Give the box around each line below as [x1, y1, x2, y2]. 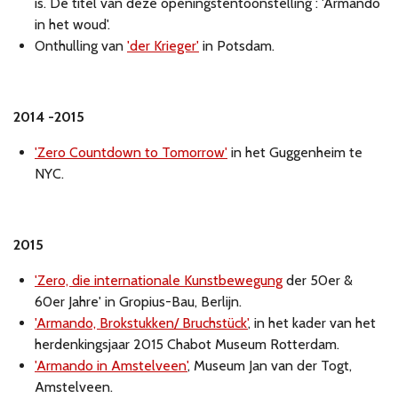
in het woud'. [35, 16, 110, 34]
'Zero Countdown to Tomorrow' [35, 144, 227, 162]
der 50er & [283, 272, 353, 290]
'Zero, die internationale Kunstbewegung [35, 272, 283, 290]
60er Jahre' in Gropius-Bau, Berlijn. [35, 293, 242, 311]
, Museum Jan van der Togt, [187, 357, 352, 375]
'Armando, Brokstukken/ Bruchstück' [35, 314, 248, 332]
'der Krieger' [127, 37, 199, 55]
